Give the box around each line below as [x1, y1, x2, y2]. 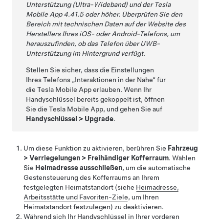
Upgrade [85, 114, 114, 123]
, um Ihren [128, 193, 159, 201]
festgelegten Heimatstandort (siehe [23, 183, 136, 191]
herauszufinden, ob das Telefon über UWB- [26, 39, 160, 47]
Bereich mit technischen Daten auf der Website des [26, 20, 186, 28]
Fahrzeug [168, 144, 198, 152]
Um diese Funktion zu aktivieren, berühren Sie [23, 144, 168, 152]
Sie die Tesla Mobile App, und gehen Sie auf [26, 105, 163, 113]
